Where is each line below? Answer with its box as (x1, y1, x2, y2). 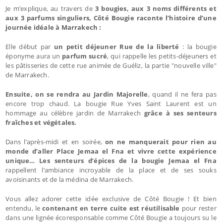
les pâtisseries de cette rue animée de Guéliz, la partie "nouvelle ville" (5, 60, 217, 70)
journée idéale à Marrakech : (5, 22, 102, 32)
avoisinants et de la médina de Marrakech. (5, 174, 134, 184)
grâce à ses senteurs (140, 108, 217, 117)
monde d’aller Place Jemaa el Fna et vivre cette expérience (5, 146, 217, 156)
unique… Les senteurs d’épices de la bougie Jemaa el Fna (5, 156, 217, 165)
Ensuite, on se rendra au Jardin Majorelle (5, 89, 148, 99)
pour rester (181, 203, 217, 213)
